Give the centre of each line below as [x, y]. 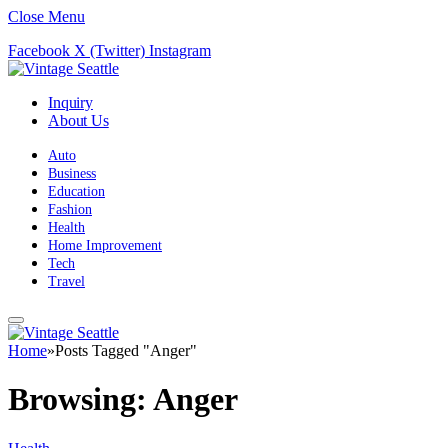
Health [66, 227]
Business [72, 173]
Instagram [180, 50]
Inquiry [70, 102]
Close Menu [46, 16]
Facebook [39, 50]
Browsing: [80, 399]
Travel [66, 281]
